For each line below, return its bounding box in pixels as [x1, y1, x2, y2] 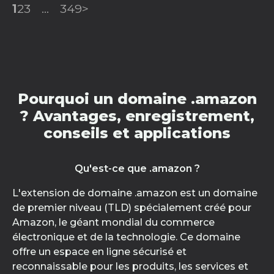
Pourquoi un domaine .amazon [17, 90, 257, 108]
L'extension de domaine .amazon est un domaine [12, 187, 257, 199]
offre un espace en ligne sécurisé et [12, 246, 187, 257]
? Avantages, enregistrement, [20, 107, 254, 125]
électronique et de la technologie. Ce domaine [12, 231, 240, 243]
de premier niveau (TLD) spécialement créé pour [12, 202, 251, 213]
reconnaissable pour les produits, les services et [12, 261, 248, 272]
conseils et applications [43, 124, 231, 142]
